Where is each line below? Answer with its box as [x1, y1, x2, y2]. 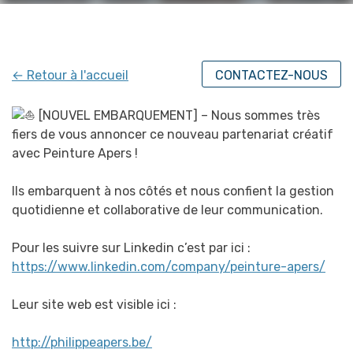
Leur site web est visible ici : [12, 297, 176, 313]
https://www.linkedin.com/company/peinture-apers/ [12, 259, 325, 275]
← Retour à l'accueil [12, 67, 128, 83]
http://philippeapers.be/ [12, 335, 152, 351]
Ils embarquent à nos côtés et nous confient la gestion [12, 184, 334, 199]
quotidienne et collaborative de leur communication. [12, 203, 323, 218]
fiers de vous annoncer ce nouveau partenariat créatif [12, 127, 333, 143]
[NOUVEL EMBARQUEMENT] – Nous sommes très [35, 108, 320, 124]
